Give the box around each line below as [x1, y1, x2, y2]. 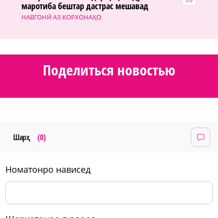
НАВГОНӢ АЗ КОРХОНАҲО [21, 12, 102, 21]
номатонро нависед [12, 163, 91, 176]
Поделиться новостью [43, 59, 175, 80]
